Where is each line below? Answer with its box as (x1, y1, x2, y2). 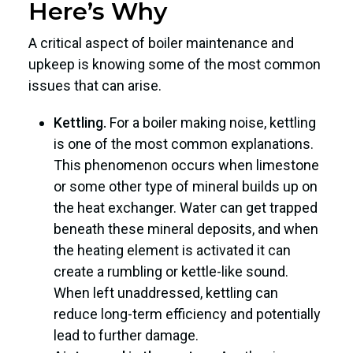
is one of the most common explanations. (54, 135, 314, 152)
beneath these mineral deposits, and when (54, 220, 318, 237)
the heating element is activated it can (54, 241, 291, 258)
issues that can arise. (28, 76, 162, 94)
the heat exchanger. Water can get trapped (54, 199, 318, 216)
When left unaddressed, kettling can (54, 284, 278, 301)
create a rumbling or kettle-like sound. (54, 262, 288, 280)
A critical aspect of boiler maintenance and (28, 34, 294, 51)
